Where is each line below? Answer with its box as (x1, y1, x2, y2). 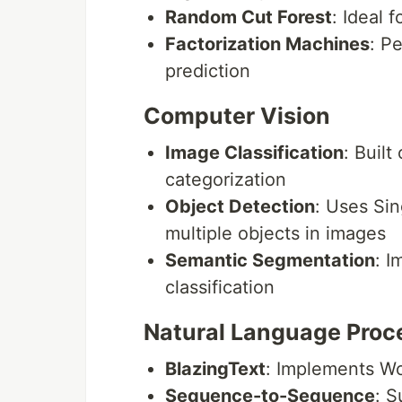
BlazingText (165, 358, 266, 380)
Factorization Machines (165, 33, 370, 56)
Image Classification (165, 142, 344, 164)
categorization (165, 169, 286, 191)
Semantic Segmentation (165, 249, 375, 272)
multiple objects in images (165, 223, 386, 245)
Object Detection (165, 196, 315, 218)
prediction (165, 60, 250, 83)
